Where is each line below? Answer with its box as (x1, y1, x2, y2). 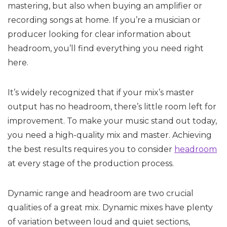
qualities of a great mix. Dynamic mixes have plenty (8, 203, 213, 212)
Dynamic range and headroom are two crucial (8, 188, 194, 198)
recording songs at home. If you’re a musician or (8, 15, 201, 25)
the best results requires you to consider (8, 144, 174, 154)
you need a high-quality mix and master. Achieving (8, 130, 212, 140)
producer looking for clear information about (8, 29, 191, 39)
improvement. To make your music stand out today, (8, 116, 217, 126)
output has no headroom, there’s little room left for (8, 102, 216, 111)
